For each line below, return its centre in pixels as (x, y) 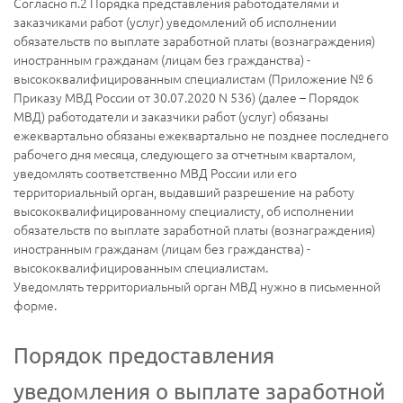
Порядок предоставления (144, 355)
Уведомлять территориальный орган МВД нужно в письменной (197, 287)
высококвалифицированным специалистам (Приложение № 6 (193, 79)
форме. (35, 305)
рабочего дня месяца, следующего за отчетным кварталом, (184, 154)
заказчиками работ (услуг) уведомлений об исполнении (175, 22)
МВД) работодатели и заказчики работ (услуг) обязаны (171, 116)
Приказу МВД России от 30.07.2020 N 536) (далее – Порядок (186, 98)
